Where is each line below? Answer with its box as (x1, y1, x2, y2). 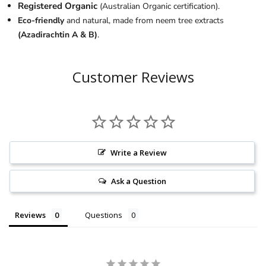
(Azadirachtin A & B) (18, 29, 97, 41)
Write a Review (110, 147, 167, 159)
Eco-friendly (18, 15, 64, 27)
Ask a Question (110, 176, 166, 187)
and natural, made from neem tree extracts (64, 15, 224, 27)
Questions (85, 210, 122, 221)
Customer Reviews (72, 67, 194, 87)
